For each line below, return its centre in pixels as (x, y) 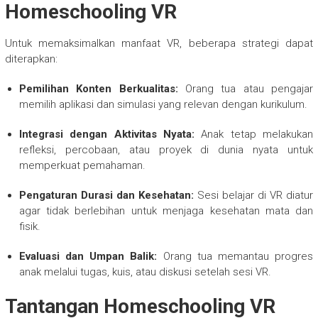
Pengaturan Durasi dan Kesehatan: (106, 195)
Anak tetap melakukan (254, 134)
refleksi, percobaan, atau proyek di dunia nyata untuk (166, 149)
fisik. (29, 226)
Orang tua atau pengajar (246, 88)
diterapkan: (31, 59)
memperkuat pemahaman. (82, 165)
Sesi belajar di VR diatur (253, 195)
